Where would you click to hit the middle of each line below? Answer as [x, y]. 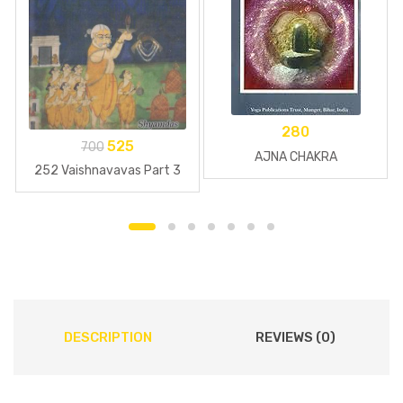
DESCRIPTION [107, 338]
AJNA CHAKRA [296, 157]
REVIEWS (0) [296, 338]
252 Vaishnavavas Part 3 [107, 171]
